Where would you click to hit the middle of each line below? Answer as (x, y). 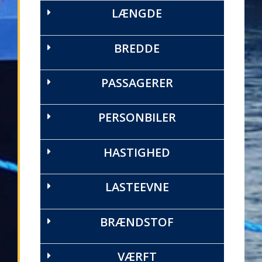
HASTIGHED (137, 152)
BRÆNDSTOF (137, 222)
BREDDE (137, 48)
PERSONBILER (137, 118)
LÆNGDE (137, 13)
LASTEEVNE (137, 187)
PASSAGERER (137, 83)
